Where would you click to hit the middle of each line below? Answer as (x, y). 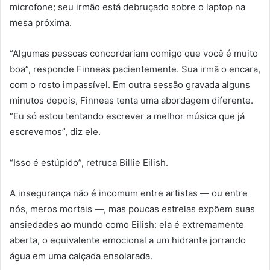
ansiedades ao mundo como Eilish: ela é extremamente (127, 225)
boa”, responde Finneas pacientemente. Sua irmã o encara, (135, 69)
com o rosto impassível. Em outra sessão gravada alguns (130, 85)
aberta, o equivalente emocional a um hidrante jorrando (128, 240)
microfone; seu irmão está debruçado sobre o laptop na (127, 7)
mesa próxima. (41, 23)
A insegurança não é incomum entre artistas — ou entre (129, 193)
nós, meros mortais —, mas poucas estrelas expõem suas (132, 209)
